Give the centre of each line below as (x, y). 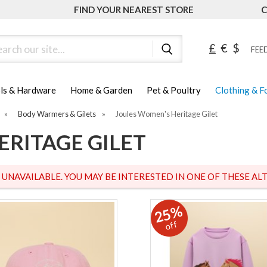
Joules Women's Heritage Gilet (166, 114)
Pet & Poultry (174, 90)
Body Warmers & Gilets (57, 114)
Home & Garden (101, 90)
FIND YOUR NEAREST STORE (133, 10)
